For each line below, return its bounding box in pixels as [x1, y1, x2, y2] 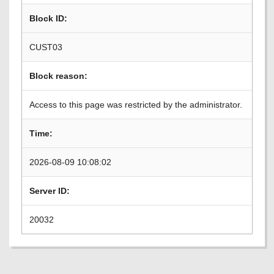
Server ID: [29, 186, 70, 196]
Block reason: [29, 71, 87, 81]
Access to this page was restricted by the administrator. [29, 100, 242, 109]
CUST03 [29, 42, 62, 52]
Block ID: [29, 13, 67, 23]
